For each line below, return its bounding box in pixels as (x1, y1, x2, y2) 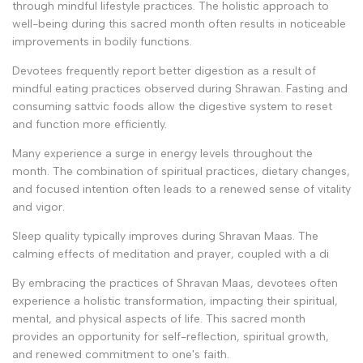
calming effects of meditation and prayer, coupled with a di (12, 246, 329, 261)
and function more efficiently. (12, 117, 167, 131)
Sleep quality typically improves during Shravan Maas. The (12, 228, 318, 243)
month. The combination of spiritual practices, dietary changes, (12, 164, 350, 178)
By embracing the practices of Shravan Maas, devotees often (12, 275, 338, 290)
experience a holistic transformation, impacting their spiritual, (12, 293, 338, 308)
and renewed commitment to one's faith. (12, 347, 229, 361)
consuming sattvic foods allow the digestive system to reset (12, 99, 332, 113)
